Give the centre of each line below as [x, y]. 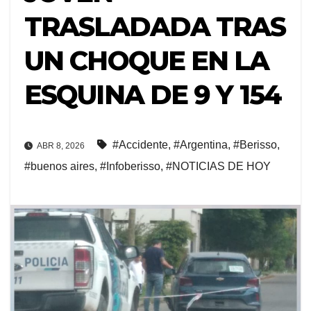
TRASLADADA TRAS [155, 27]
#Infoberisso [130, 166]
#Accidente [140, 144]
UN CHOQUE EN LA [147, 61]
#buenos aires [59, 166]
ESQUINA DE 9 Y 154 [153, 95]
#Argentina [201, 144]
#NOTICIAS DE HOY [218, 166]
